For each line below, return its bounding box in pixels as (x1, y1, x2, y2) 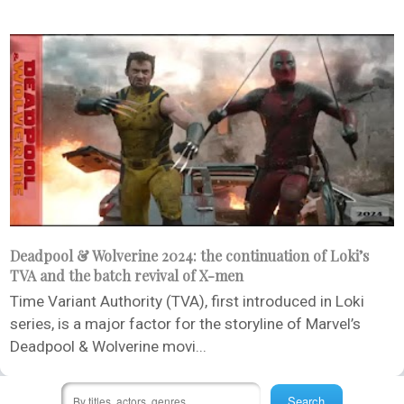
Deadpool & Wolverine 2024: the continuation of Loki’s (10, 246, 369, 266)
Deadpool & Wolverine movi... (10, 337, 207, 356)
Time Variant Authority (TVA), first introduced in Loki (10, 292, 364, 311)
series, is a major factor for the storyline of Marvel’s (10, 315, 361, 334)
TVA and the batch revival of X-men (10, 266, 243, 286)
